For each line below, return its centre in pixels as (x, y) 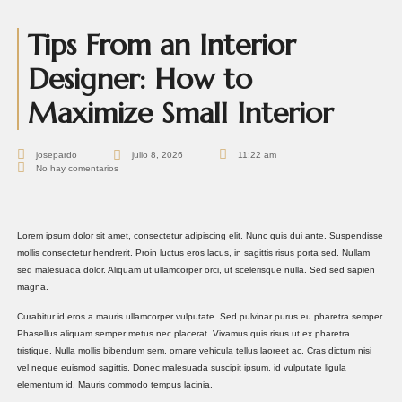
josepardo (57, 154)
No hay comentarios (78, 168)
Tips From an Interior (161, 44)
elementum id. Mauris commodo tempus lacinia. (115, 385)
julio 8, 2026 (158, 154)
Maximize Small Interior (180, 113)
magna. (33, 286)
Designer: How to (140, 79)
